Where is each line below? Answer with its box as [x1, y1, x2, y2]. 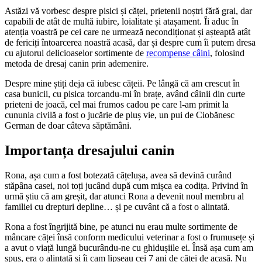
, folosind [210, 48, 244, 58]
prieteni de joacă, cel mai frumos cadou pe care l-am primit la [5, 99, 229, 110]
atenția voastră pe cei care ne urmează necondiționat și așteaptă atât [5, 27, 250, 37]
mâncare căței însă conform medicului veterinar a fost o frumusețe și [5, 232, 254, 243]
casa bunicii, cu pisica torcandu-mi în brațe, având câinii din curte [5, 89, 245, 99]
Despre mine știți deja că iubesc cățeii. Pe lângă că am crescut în [5, 78, 240, 89]
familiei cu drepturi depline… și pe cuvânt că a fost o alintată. [5, 202, 230, 212]
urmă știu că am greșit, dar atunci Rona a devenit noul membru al [5, 191, 244, 202]
